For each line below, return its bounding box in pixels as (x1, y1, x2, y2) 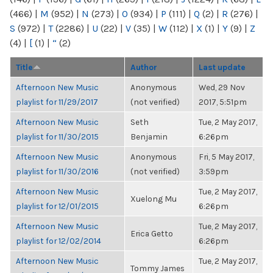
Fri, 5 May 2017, (199, 152, 254, 161)
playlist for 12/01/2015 (16, 201, 99, 211)
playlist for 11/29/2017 (16, 97, 98, 107)
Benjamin (130, 132, 168, 141)
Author (130, 62, 157, 72)
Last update (199, 62, 246, 72)
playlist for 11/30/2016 (16, 166, 99, 176)
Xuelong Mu (130, 194, 177, 204)
